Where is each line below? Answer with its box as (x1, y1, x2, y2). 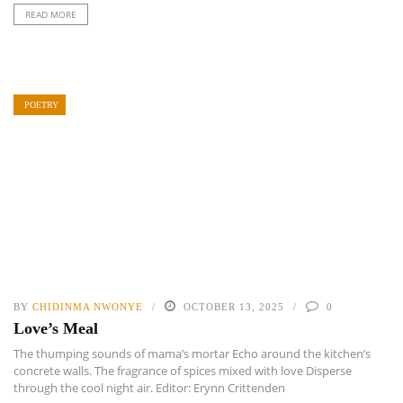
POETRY (24, 100, 58, 111)
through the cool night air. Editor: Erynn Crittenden (13, 379, 285, 396)
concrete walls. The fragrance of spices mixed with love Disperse (13, 362, 352, 379)
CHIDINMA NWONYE (32, 300, 143, 312)
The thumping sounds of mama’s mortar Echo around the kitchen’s (13, 345, 371, 362)
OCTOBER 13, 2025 (184, 300, 284, 312)
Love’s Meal (13, 318, 98, 337)
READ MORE (25, 8, 76, 22)
